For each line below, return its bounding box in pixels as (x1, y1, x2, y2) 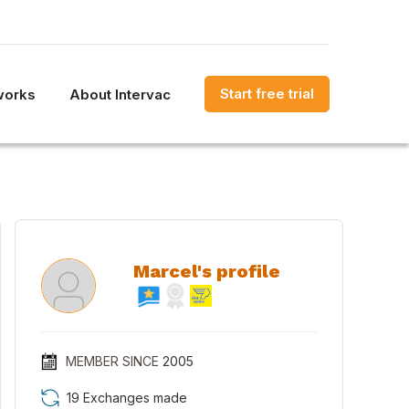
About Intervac (69, 85, 171, 103)
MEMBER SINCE (65, 353, 159, 369)
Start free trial (220, 85, 314, 102)
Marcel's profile (132, 260, 280, 282)
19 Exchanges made (67, 390, 187, 405)
